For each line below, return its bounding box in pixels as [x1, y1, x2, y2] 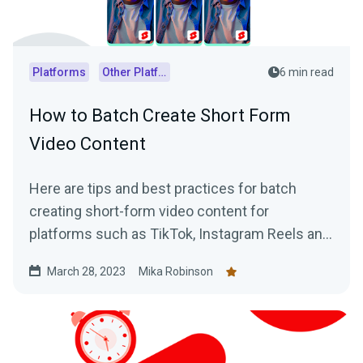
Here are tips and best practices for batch [29, 180, 297, 198]
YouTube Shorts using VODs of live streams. [29, 248, 313, 266]
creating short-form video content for [29, 203, 269, 220]
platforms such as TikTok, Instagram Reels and [29, 225, 331, 243]
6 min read [280, 66, 334, 79]
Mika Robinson [139, 265, 213, 279]
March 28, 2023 [47, 265, 126, 279]
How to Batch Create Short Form [29, 105, 291, 126]
